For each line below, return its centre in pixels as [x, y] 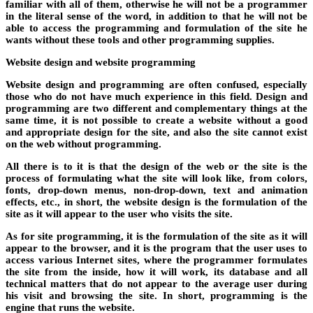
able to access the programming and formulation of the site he [156, 28]
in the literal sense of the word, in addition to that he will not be [156, 16]
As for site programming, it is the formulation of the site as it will [156, 236]
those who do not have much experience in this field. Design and [156, 96]
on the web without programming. [83, 144]
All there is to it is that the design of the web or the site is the [156, 166]
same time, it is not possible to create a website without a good [156, 120]
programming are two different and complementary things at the [156, 108]
